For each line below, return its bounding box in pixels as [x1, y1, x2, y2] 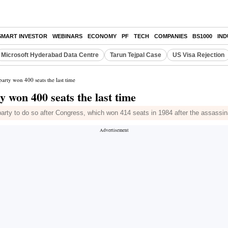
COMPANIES [154, 33, 187, 39]
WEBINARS [52, 33, 82, 39]
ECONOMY [88, 33, 117, 39]
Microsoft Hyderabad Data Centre [1, 51, 99, 59]
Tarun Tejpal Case [110, 51, 161, 59]
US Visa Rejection [173, 51, 224, 59]
